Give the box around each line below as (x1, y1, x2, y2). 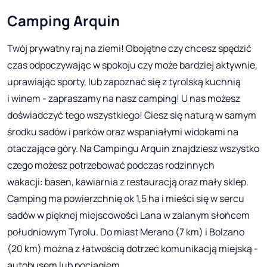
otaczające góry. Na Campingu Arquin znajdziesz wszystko (7, 142, 259, 156)
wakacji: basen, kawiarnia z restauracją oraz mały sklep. (7, 175, 249, 189)
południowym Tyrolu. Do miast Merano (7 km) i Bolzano (7, 225, 244, 239)
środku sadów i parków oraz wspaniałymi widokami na (7, 125, 238, 139)
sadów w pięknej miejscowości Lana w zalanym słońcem (7, 209, 250, 222)
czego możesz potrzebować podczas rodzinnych (7, 159, 215, 172)
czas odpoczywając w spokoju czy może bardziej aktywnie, (7, 58, 257, 72)
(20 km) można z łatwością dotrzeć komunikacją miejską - (7, 242, 258, 256)
